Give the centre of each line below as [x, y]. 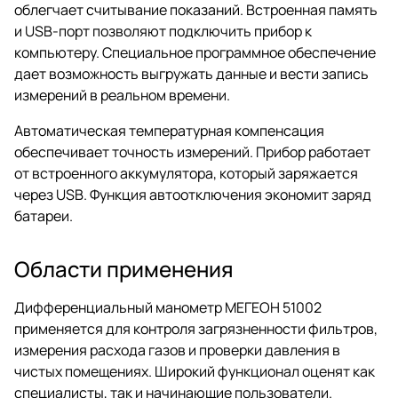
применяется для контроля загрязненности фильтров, [196, 328]
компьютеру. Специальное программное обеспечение [195, 52]
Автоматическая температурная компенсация [169, 130]
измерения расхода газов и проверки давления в [177, 350]
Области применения [124, 268]
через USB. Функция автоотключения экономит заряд [193, 194]
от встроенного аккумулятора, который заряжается [186, 173]
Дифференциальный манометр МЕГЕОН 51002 [168, 307]
